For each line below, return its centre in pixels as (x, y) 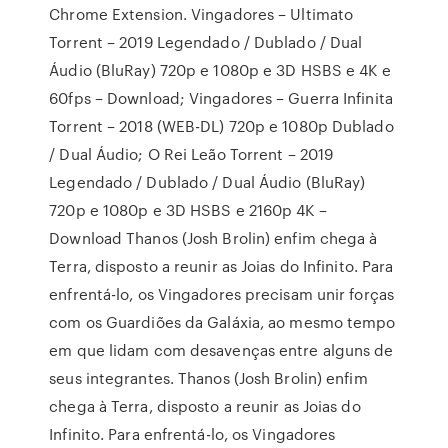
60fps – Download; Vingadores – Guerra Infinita (221, 98)
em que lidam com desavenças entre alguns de (221, 350)
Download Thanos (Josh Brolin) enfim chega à (213, 238)
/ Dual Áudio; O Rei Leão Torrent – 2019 (191, 154)
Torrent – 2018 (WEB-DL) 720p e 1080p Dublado (221, 126)
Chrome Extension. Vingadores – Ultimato (201, 14)
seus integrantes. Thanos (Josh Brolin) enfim (208, 378)
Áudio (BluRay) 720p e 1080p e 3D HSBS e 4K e (220, 70)
